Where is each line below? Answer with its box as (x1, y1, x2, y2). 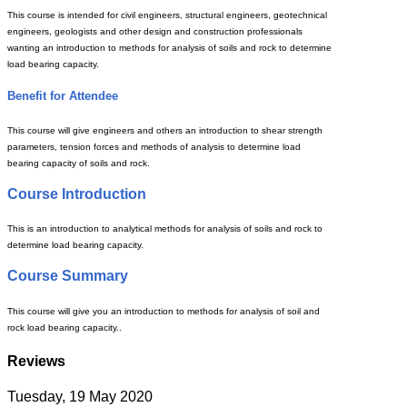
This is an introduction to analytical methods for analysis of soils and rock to (7, 223, 323, 234)
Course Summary (7, 268, 128, 284)
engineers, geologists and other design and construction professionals (7, 26, 303, 37)
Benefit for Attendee (7, 89, 118, 104)
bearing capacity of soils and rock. (7, 157, 150, 168)
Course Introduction (7, 185, 146, 202)
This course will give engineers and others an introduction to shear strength (7, 124, 323, 135)
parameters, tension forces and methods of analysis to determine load (7, 141, 301, 152)
